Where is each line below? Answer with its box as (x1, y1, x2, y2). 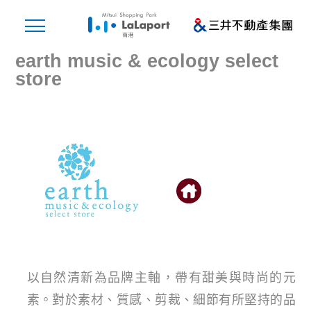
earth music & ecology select (15, 51, 279, 72)
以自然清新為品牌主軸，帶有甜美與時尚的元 (26, 270, 296, 285)
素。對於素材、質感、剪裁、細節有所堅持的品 (26, 292, 296, 307)
